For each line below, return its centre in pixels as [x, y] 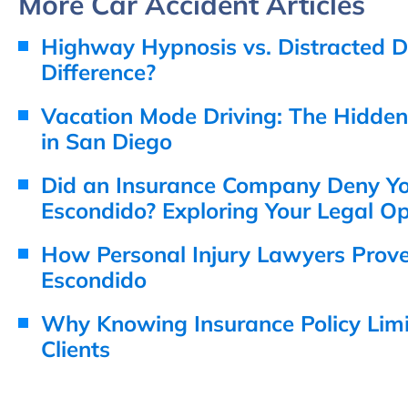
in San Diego [107, 141]
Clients [76, 348]
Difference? [98, 71]
